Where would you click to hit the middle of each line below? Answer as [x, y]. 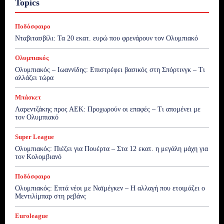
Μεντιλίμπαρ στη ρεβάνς [50, 196]
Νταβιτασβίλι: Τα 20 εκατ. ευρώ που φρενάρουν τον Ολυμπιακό [106, 38]
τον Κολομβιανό [38, 156]
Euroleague [31, 215]
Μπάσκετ [28, 97]
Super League [34, 136]
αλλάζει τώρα [34, 77]
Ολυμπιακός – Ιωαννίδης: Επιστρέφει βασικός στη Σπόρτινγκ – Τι [110, 69]
